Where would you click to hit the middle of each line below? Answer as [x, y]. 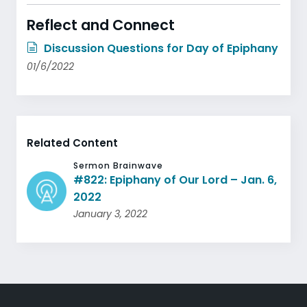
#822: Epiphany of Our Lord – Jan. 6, [175, 180]
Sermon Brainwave [119, 165]
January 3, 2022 [111, 214]
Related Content [72, 143]
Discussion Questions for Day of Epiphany [160, 48]
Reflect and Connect [101, 25]
